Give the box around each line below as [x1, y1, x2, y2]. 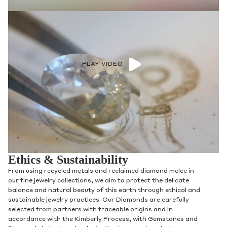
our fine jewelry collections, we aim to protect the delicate [8, 177, 189, 184]
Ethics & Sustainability [8, 153, 128, 166]
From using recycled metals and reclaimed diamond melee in [8, 168, 194, 174]
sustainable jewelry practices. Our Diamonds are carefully [8, 197, 189, 203]
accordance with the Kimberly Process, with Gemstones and [8, 216, 198, 222]
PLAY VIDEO [82, 61, 123, 67]
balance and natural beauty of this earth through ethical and [8, 187, 200, 194]
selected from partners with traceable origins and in [8, 206, 173, 213]
